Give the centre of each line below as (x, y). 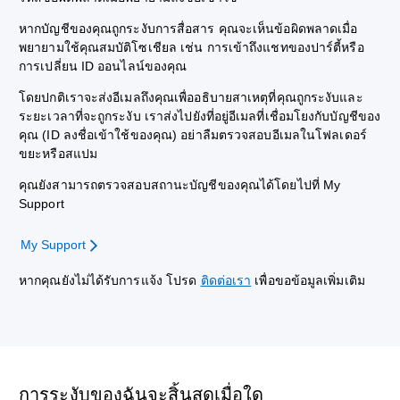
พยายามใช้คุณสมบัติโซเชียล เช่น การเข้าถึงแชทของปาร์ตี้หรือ (192, 47)
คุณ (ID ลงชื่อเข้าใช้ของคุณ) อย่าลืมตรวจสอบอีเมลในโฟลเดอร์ (193, 135)
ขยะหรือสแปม (58, 154)
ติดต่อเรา (226, 280)
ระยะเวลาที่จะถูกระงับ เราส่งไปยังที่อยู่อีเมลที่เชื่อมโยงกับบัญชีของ (200, 116)
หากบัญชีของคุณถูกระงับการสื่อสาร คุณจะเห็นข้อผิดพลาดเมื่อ (188, 29)
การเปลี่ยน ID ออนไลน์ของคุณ (103, 66)
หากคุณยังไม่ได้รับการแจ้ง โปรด (110, 280)
